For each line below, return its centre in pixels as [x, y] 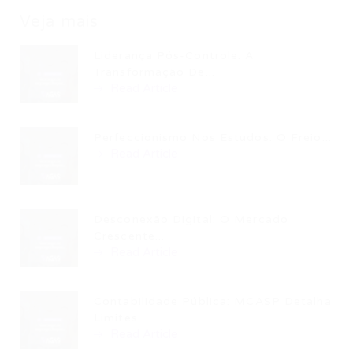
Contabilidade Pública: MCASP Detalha [213, 301]
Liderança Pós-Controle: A [174, 56]
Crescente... [130, 236]
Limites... [121, 318]
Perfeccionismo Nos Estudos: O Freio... [213, 137]
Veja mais [59, 22]
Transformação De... [154, 72]
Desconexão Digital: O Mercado [191, 219]
